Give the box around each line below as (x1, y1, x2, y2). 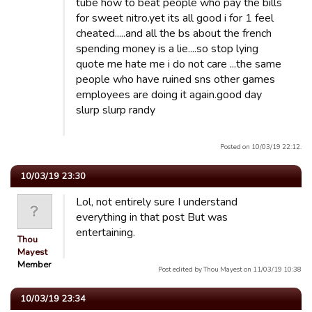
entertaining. (76, 225, 135, 240)
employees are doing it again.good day (76, 87, 262, 102)
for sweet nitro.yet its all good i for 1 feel (76, 10, 274, 26)
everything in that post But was (76, 210, 228, 225)
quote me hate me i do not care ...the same (76, 56, 281, 72)
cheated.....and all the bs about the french (76, 26, 272, 41)
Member (17, 258, 52, 271)
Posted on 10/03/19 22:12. (220, 142, 302, 151)
